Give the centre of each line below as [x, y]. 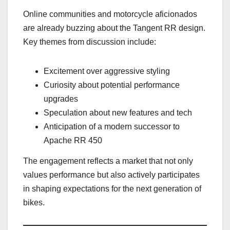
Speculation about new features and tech [118, 113]
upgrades [61, 99]
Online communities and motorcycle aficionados [110, 14]
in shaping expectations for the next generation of [112, 188]
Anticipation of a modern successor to [112, 127]
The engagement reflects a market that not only [108, 161]
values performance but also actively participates [111, 175]
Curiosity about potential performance [112, 85]
